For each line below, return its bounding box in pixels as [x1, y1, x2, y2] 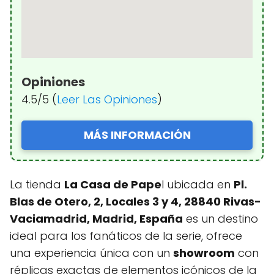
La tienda [10, 176, 64, 192]
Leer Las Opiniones [57, 91, 157, 107]
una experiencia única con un [10, 245, 173, 261]
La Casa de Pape [64, 176, 161, 192]
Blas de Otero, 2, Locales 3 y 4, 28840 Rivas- [10, 193, 261, 209]
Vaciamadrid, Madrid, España [10, 210, 183, 226]
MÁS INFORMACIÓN [83, 127, 191, 143]
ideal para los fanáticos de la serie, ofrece [10, 228, 242, 243]
